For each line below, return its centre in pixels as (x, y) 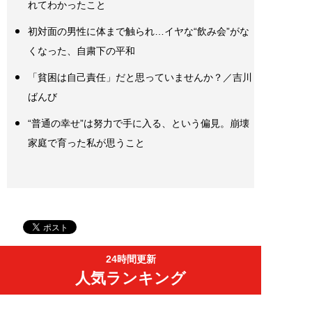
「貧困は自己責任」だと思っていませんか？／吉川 (140, 77)
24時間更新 (131, 259)
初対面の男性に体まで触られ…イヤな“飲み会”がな (139, 31)
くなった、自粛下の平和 (81, 50)
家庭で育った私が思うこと (86, 142)
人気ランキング (131, 278)
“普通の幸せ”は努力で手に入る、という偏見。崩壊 (139, 123)
